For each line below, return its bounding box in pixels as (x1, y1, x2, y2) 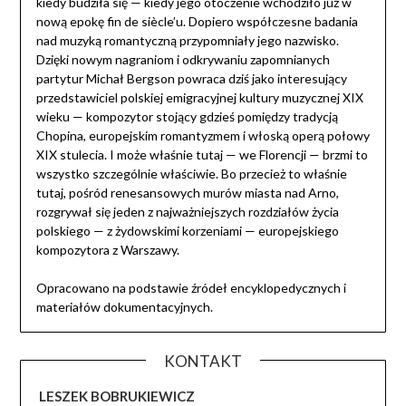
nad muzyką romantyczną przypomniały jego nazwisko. (35, 33, 339, 49)
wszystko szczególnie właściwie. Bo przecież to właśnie (35, 166, 347, 182)
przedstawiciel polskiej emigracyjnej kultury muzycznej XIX (35, 90, 363, 106)
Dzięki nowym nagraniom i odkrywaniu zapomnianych (35, 52, 330, 68)
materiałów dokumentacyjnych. (35, 299, 213, 315)
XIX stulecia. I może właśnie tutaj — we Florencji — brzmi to (35, 147, 368, 163)
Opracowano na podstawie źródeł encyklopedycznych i (35, 280, 346, 296)
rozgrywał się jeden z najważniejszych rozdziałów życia (35, 204, 339, 220)
